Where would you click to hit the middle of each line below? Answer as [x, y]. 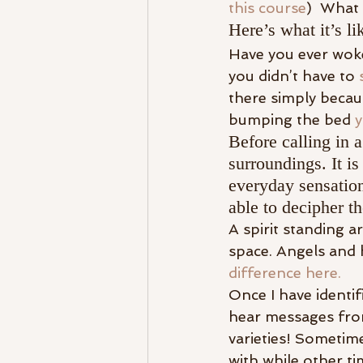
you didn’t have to [294, 76]
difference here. [285, 273]
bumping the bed [292, 120]
